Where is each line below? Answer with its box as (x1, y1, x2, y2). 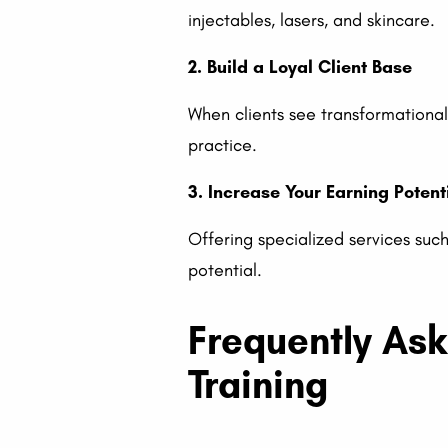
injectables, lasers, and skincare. (188, 9, 436, 32)
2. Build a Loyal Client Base (188, 56, 413, 79)
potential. (188, 259, 263, 282)
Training (188, 361, 329, 408)
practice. (188, 134, 258, 157)
